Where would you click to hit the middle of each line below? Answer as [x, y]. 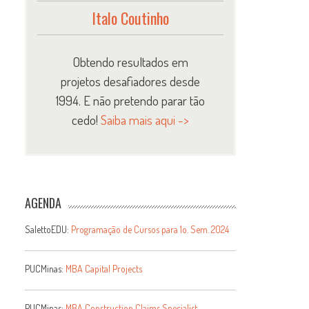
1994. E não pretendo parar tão [131, 100]
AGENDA [43, 202]
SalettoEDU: [48, 229]
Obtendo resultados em [131, 61]
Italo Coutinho [131, 18]
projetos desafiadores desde [131, 81]
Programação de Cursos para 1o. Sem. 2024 [150, 229]
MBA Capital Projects [104, 268]
